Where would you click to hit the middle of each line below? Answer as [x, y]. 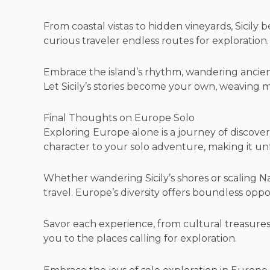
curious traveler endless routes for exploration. [156, 40]
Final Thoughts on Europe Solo [119, 118]
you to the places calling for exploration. [140, 238]
